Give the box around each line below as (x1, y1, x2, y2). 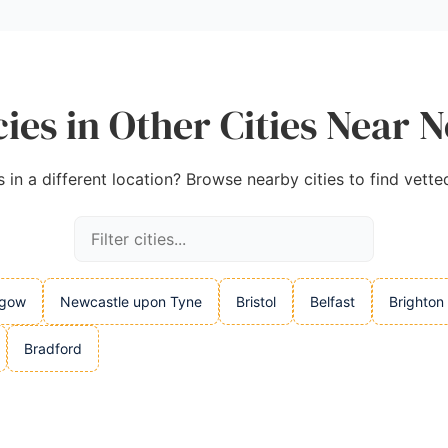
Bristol (236, 293, 276, 310)
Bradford (24, 340, 82, 357)
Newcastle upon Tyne (60, 293, 202, 310)
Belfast (310, 293, 355, 310)
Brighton (389, 293, 444, 310)
